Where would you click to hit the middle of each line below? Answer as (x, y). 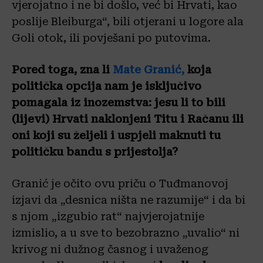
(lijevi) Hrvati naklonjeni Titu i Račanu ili (128, 119)
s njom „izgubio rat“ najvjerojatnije (108, 216)
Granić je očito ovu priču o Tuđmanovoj (120, 183)
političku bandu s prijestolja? (95, 152)
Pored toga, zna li (62, 70)
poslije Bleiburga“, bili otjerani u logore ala (128, 21)
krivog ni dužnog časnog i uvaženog (110, 249)
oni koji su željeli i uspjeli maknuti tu (116, 135)
